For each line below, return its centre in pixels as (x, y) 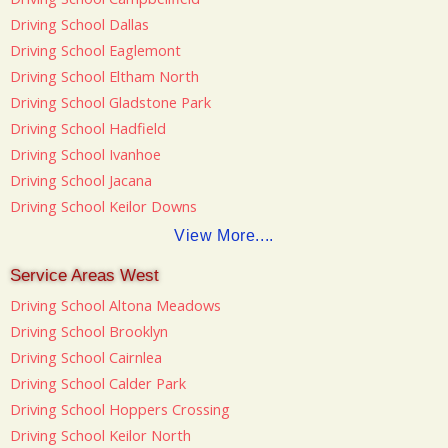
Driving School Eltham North (104, 76)
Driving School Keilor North (100, 434)
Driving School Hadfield (88, 128)
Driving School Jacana (81, 180)
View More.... (224, 235)
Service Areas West (84, 275)
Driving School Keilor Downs (103, 206)
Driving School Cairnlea (86, 356)
